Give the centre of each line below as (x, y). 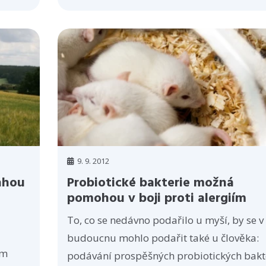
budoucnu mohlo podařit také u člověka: (163, 238)
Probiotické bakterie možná (150, 183)
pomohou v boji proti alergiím (156, 199)
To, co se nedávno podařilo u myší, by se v (165, 220)
